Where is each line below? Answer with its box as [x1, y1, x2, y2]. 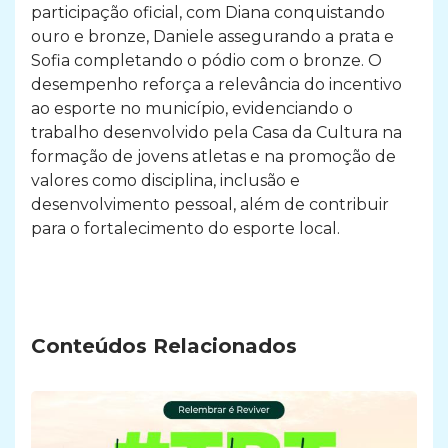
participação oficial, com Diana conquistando [31, 3, 385, 23]
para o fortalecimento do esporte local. [31, 219, 340, 239]
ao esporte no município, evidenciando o [31, 99, 353, 119]
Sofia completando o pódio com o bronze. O [31, 51, 382, 71]
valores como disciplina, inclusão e [31, 171, 300, 191]
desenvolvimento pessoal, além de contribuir [31, 195, 389, 215]
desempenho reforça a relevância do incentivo [31, 75, 402, 95]
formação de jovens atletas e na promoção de [31, 147, 396, 167]
